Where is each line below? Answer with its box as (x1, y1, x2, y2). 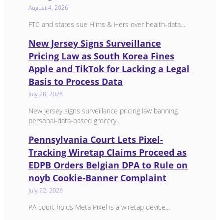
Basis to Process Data (28, 75, 123, 87)
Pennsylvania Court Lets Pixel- (28, 133, 163, 145)
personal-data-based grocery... (28, 115, 121, 125)
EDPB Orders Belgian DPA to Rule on (28, 159, 188, 171)
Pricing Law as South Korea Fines (28, 50, 174, 62)
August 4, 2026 (28, 3, 68, 12)
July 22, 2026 (28, 186, 63, 194)
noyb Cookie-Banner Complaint (28, 171, 166, 184)
